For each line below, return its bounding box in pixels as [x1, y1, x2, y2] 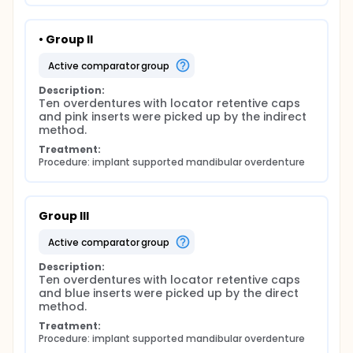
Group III [39, 208, 89, 224]
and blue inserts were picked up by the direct [39, 285, 299, 301]
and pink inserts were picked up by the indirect [39, 109, 307, 124]
